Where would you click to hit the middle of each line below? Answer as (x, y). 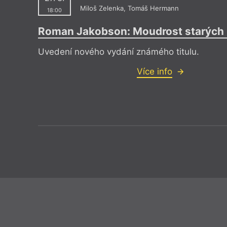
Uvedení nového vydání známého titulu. (118, 52)
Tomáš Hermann (153, 8)
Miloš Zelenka (102, 8)
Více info (154, 72)
